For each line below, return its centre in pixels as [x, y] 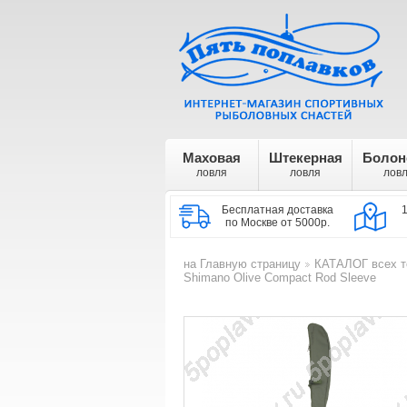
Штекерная [305, 158]
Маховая [212, 158]
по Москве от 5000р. [278, 223]
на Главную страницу [242, 264]
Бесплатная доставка [278, 210]
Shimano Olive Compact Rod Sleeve [280, 278]
